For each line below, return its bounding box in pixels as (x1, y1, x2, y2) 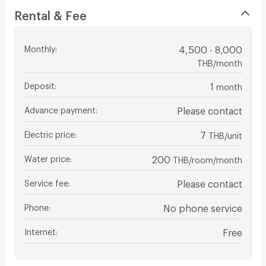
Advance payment (24, 104, 96, 112)
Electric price (24, 129, 75, 136)
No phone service (163, 202, 242, 210)
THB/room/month (172, 154, 242, 161)
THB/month (197, 58, 242, 65)
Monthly (24, 43, 55, 50)
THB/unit (208, 130, 242, 137)
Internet (24, 226, 56, 233)
